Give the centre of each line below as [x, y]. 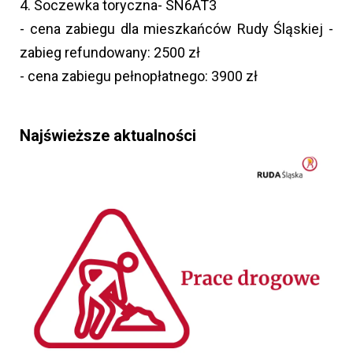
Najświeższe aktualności [108, 135]
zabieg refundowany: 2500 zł [110, 52]
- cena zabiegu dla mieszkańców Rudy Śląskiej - [176, 28]
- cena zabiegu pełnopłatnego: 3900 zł [139, 76]
